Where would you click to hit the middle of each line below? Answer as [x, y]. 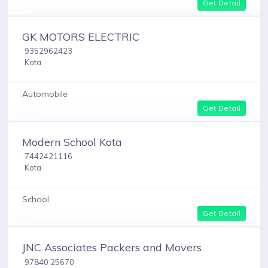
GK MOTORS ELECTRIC [81, 36]
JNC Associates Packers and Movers [112, 248]
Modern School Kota [72, 142]
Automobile [45, 94]
